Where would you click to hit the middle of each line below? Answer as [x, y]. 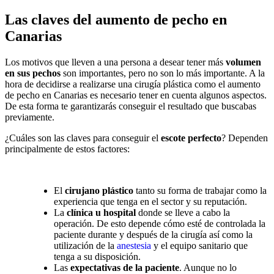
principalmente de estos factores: [67, 149]
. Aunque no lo [208, 267]
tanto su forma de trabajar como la [200, 190]
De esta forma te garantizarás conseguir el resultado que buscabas [131, 106]
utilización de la [85, 245]
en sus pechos [33, 73]
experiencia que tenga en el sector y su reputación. [150, 201]
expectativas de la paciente [125, 267]
